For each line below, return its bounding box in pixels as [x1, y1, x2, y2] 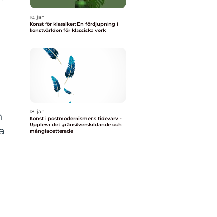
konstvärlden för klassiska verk [30, 27, 106, 33]
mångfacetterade [30, 128, 73, 134]
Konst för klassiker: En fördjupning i [30, 21, 118, 27]
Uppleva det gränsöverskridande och [30, 122, 122, 128]
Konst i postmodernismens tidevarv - [30, 115, 122, 122]
